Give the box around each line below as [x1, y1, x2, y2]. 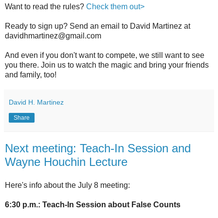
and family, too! [5, 71, 56, 79]
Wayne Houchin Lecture [5, 155, 127, 169]
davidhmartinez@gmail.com [5, 32, 101, 40]
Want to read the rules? [5, 2, 86, 11]
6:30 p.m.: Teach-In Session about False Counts [5, 200, 181, 209]
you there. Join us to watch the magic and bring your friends [5, 61, 209, 70]
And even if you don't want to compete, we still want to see [5, 51, 204, 60]
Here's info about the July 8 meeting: [5, 181, 130, 190]
